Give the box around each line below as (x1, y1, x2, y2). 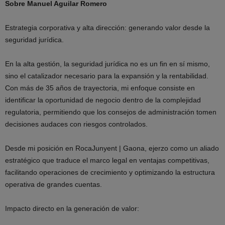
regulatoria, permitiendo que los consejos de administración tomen (5, 108, 216, 117)
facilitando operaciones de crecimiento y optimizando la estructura (5, 168, 215, 177)
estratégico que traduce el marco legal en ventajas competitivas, (5, 156, 209, 165)
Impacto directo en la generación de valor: (5, 204, 139, 213)
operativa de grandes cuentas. (5, 180, 102, 189)
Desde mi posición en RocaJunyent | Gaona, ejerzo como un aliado (5, 144, 219, 153)
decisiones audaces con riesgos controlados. (5, 120, 148, 129)
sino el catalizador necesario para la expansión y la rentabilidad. (5, 72, 208, 80)
